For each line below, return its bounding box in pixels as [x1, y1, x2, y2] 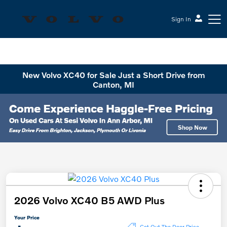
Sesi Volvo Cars [8, 52, 63, 62]
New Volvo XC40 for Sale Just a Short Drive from [22, 69, 205, 80]
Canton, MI [93, 79, 134, 89]
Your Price [14, 214, 40, 220]
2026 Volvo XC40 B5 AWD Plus [14, 194, 165, 206]
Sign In [171, 15, 191, 23]
